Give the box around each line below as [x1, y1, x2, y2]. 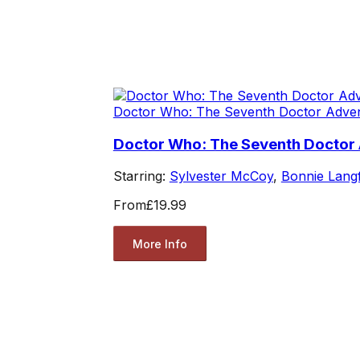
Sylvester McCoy [169, 168, 273, 185]
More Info [132, 236, 187, 251]
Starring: [112, 168, 170, 185]
